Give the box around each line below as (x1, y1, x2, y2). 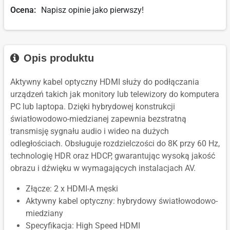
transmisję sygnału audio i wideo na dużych (10, 126, 169, 137)
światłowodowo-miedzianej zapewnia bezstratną (10, 114, 186, 124)
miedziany (26, 208, 63, 219)
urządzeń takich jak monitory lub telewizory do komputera (10, 89, 219, 100)
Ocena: (10, 5, 36, 15)
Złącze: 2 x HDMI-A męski (26, 184, 118, 194)
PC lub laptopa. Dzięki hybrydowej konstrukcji (10, 102, 175, 112)
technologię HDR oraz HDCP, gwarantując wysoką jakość (10, 151, 215, 161)
